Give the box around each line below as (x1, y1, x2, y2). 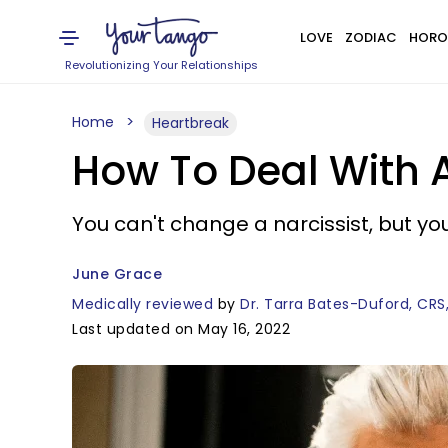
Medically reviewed (72, 294, 213, 314)
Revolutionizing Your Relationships (65, 57, 259, 73)
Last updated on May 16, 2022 (72, 319, 290, 339)
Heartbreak (152, 113, 229, 133)
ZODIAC (344, 28, 397, 47)
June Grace (72, 264, 162, 284)
